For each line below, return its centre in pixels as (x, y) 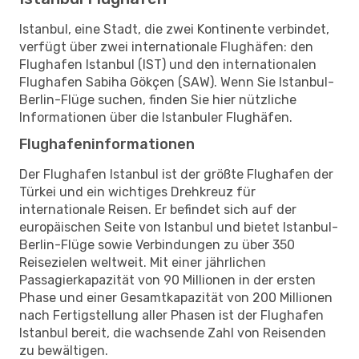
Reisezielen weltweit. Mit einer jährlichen (143, 262)
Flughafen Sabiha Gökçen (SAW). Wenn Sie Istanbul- (177, 82)
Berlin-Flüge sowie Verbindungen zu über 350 (157, 244)
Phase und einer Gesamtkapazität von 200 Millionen (176, 297)
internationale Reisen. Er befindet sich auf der (158, 209)
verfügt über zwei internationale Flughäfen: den (166, 46)
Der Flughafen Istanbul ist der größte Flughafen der (176, 174)
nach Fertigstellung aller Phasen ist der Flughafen (171, 315)
